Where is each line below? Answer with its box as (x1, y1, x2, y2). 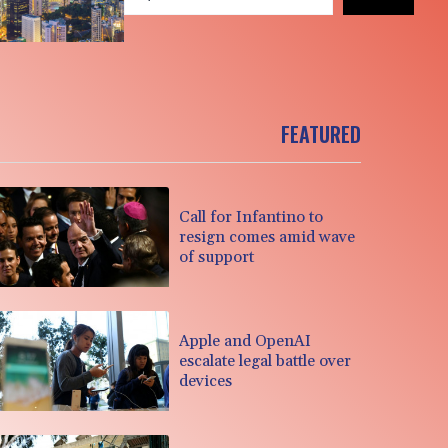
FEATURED (281, 119, 361, 150)
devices (179, 370, 233, 391)
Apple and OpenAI (179, 330, 312, 351)
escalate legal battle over (179, 350, 352, 371)
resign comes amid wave (179, 226, 356, 247)
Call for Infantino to (179, 206, 324, 227)
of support (179, 246, 255, 267)
